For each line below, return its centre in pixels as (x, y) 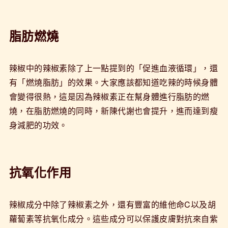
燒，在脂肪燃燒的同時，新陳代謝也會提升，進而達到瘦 (113, 110)
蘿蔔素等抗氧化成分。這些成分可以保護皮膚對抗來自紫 (113, 218)
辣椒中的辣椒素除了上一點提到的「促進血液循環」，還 (113, 68)
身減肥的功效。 (38, 125)
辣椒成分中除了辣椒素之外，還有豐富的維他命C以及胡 (112, 204)
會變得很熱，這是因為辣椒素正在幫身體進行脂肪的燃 (109, 96)
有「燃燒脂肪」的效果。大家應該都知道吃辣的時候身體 (113, 82)
